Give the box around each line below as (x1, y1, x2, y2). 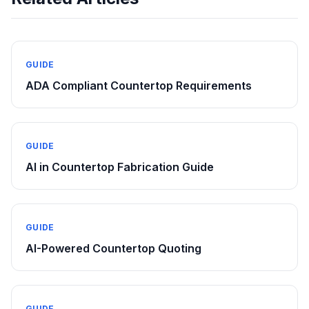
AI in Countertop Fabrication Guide (26, 160, 214, 174)
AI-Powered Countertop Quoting (26, 241, 201, 255)
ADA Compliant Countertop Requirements (26, 79, 252, 92)
